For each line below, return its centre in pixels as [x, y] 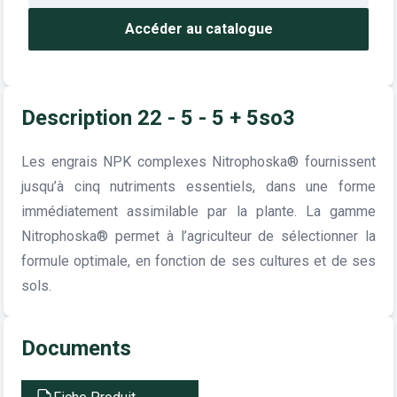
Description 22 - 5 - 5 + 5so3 [158, 118]
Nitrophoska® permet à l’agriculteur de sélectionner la [198, 237]
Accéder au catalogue [198, 29]
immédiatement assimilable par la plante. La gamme [198, 212]
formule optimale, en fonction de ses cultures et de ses [198, 261]
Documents [76, 349]
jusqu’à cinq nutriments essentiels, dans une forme [198, 187]
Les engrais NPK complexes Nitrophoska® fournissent [198, 162]
